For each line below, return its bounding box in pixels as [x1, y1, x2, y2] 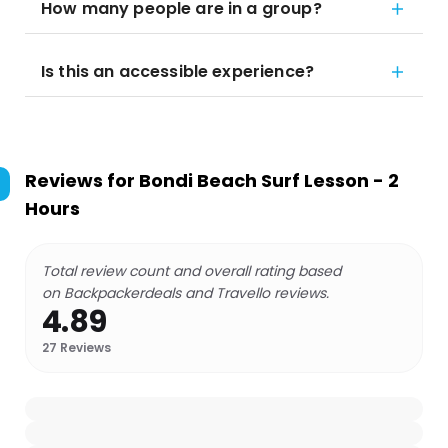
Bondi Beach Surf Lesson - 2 [139, 168, 399, 193]
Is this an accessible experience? [41, 60, 314, 83]
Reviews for [25, 168, 139, 193]
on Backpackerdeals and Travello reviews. [42, 283, 329, 303]
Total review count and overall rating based [42, 261, 341, 281]
